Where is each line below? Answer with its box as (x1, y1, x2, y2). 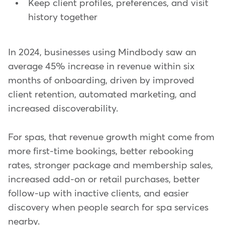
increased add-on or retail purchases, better (8, 174, 200, 184)
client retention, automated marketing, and (8, 90, 196, 100)
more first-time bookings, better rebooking (8, 146, 193, 156)
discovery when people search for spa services (8, 202, 208, 212)
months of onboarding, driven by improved (8, 76, 194, 86)
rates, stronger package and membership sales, (8, 160, 213, 170)
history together (28, 13, 97, 23)
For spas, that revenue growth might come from (8, 132, 214, 142)
